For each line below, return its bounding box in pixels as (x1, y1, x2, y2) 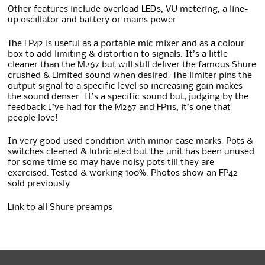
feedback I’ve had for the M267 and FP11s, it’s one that (8, 103, 231, 112)
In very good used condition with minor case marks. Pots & (8, 137, 254, 146)
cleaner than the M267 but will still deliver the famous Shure (8, 60, 257, 69)
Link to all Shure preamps (8, 203, 113, 212)
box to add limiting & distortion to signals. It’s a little (8, 50, 228, 59)
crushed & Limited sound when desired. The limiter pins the (8, 71, 253, 80)
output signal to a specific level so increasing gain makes (8, 82, 243, 91)
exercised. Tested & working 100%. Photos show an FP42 (8, 169, 238, 178)
